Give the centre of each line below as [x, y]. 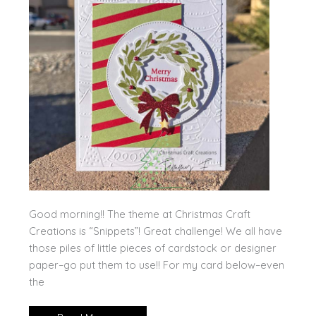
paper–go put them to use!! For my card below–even [156, 265]
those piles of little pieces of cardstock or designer [152, 248]
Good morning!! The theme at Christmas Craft [139, 214]
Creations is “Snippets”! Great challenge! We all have [155, 231]
